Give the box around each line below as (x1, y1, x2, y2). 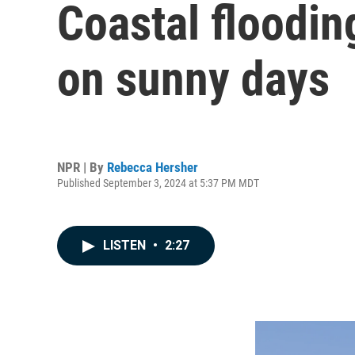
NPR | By (57, 158, 107, 175)
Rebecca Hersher (107, 158, 198, 175)
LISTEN (103, 238, 149, 253)
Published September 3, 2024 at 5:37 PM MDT (57, 176, 259, 189)
